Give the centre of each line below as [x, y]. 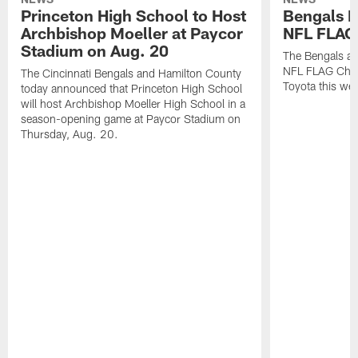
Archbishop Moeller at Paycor [132, 32]
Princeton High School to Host [134, 15]
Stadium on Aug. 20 [95, 50]
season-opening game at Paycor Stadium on [131, 118]
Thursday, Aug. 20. [70, 133]
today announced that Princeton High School [132, 88]
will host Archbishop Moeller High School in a [133, 103]
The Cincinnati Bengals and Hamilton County [131, 73]
